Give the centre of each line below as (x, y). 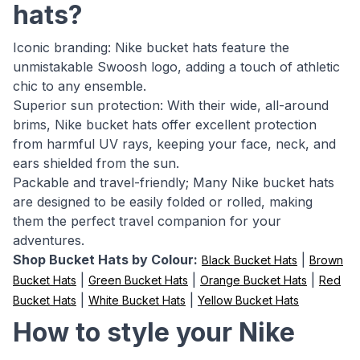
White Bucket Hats (137, 300)
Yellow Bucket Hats (248, 300)
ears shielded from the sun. (96, 163)
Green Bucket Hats (138, 280)
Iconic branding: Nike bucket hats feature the (151, 47)
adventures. (49, 240)
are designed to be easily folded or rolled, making (163, 202)
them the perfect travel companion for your (147, 221)
